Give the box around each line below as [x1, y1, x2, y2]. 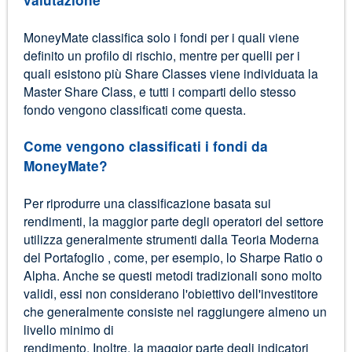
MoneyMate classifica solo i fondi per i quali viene [23, 27, 299, 46]
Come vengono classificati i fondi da [23, 136, 268, 156]
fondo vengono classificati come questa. [23, 100, 246, 118]
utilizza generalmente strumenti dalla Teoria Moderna [23, 229, 319, 247]
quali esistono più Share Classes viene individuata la [23, 64, 318, 82]
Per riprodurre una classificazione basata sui [23, 193, 271, 211]
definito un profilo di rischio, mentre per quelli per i [23, 46, 300, 64]
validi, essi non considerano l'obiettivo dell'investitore [23, 284, 318, 302]
